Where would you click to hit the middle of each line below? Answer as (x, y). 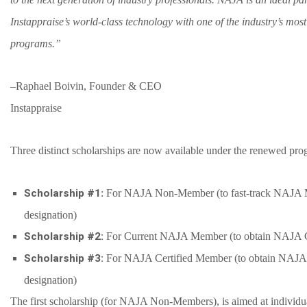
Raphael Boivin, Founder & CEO (89, 86)
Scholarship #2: (64, 236)
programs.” (36, 43)
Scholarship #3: (64, 258)
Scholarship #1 (62, 193)
